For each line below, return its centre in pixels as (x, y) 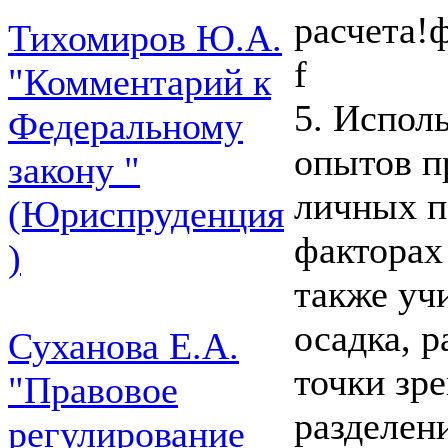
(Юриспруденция (146, 214)
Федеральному (125, 126)
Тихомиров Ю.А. (145, 38)
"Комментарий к (139, 82)
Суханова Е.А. (123, 346)
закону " (74, 170)
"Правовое (93, 390)
